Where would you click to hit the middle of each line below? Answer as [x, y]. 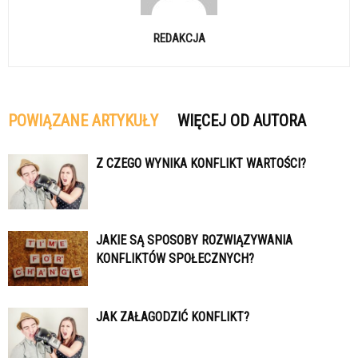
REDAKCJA [179, 39]
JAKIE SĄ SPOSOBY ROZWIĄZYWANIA [194, 241]
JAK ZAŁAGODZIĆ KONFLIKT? [173, 317]
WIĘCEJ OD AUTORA [242, 121]
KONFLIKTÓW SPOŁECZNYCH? [175, 259]
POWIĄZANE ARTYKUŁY [83, 121]
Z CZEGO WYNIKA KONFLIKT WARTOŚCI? [201, 164]
